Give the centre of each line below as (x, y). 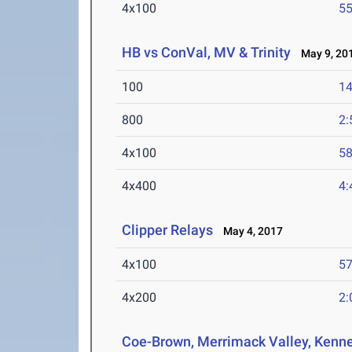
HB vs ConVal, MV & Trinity (207, 53)
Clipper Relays (168, 230)
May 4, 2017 (250, 231)
